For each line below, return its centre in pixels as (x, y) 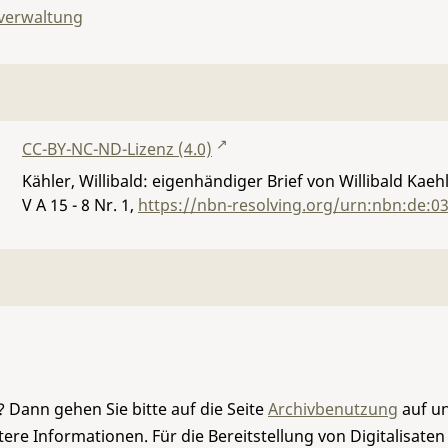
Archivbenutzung (333, 409)
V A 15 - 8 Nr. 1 (76, 205)
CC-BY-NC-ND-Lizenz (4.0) (117, 149)
